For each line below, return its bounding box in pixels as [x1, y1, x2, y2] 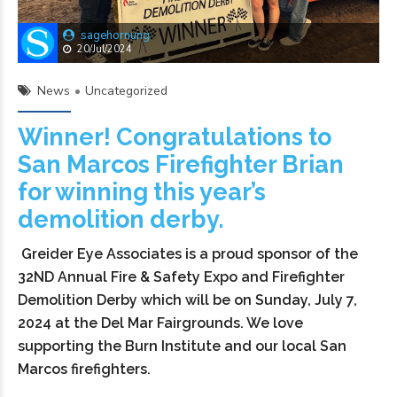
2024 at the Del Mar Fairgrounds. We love [18, 315, 303, 332]
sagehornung [81, 27, 150, 44]
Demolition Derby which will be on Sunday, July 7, [18, 292, 357, 309]
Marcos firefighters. [18, 361, 151, 378]
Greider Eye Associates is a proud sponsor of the [18, 245, 358, 263]
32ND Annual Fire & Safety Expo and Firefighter [18, 269, 345, 286]
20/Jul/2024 [77, 43, 132, 57]
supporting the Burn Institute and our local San [18, 338, 346, 355]
